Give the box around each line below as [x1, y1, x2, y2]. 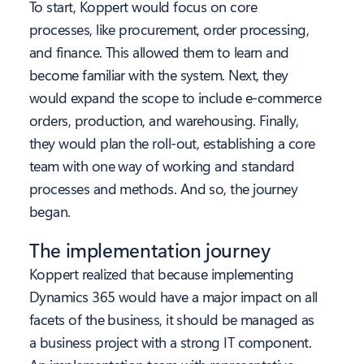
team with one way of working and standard [29, 156, 295, 176]
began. [29, 201, 71, 222]
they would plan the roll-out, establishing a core [29, 133, 315, 154]
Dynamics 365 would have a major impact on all [29, 287, 318, 307]
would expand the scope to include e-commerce [29, 88, 322, 108]
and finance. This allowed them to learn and [29, 42, 289, 63]
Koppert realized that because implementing [29, 264, 294, 284]
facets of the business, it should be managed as [29, 310, 314, 330]
